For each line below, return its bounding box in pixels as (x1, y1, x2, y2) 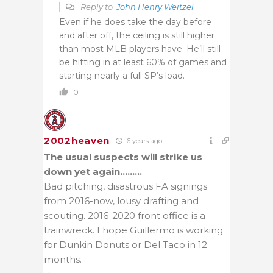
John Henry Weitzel (116, 1, 194, 12)
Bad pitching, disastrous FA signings (44, 180, 207, 192)
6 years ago (125, 136, 162, 145)
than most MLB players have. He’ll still (59, 43, 221, 54)
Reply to (79, 1, 116, 12)
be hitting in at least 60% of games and (59, 56, 227, 68)
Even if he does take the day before (59, 16, 211, 27)
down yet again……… (44, 165, 142, 177)
